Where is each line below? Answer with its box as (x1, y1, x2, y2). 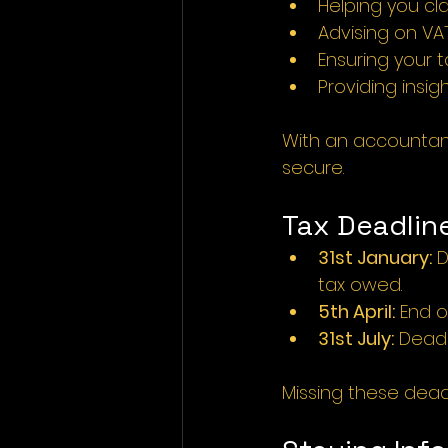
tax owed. (318, 272, 402, 298)
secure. (282, 155, 344, 181)
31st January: (318, 245, 432, 271)
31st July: (318, 326, 394, 352)
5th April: (318, 299, 395, 325)
